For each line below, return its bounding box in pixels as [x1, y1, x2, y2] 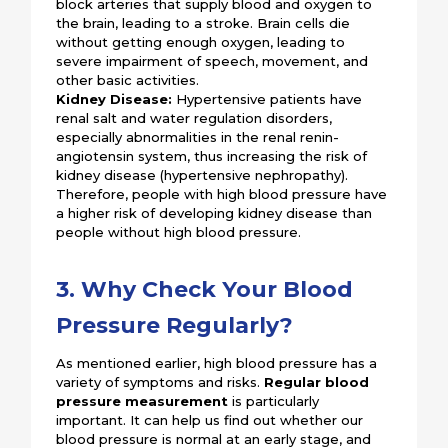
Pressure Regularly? [56, 311, 294, 339]
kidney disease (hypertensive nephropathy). [56, 166, 349, 183]
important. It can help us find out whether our [56, 411, 364, 428]
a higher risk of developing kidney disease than [56, 204, 373, 221]
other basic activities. [56, 71, 200, 88]
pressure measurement [56, 392, 229, 409]
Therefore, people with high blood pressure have [56, 185, 388, 202]
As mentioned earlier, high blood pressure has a [56, 354, 378, 371]
